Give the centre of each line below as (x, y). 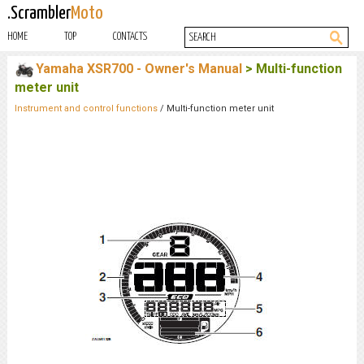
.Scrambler (39, 13)
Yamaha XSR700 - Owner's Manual (139, 69)
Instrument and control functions (86, 108)
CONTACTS (130, 37)
